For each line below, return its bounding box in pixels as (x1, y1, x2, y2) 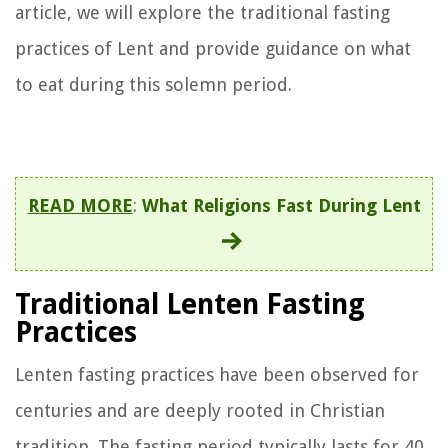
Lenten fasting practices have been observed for (15, 363, 419, 385)
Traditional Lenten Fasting (15, 287, 365, 321)
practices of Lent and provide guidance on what (15, 37, 411, 59)
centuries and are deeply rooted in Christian (15, 399, 385, 421)
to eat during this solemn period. (15, 73, 292, 95)
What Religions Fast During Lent (141, 194, 421, 216)
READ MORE (27, 194, 133, 216)
